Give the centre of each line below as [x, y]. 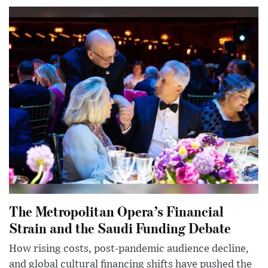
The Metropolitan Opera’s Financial [116, 211]
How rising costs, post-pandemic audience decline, [129, 249]
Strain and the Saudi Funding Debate [120, 227]
